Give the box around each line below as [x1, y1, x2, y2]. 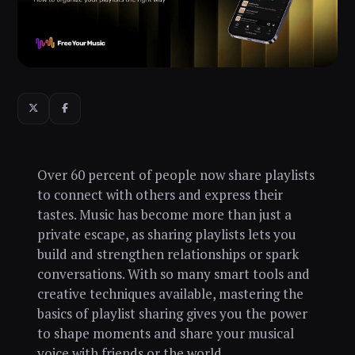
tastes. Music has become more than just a [36, 204, 292, 223]
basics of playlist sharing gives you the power [36, 303, 307, 323]
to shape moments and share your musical [36, 323, 294, 342]
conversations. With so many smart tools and [36, 264, 310, 283]
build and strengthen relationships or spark [36, 244, 299, 263]
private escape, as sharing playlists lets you [36, 224, 296, 243]
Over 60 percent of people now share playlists [36, 165, 315, 184]
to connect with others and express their [36, 185, 283, 204]
